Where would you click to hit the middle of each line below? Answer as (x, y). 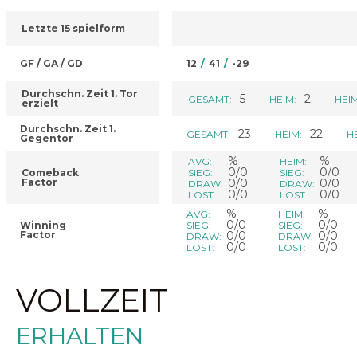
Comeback (50, 173)
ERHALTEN (80, 336)
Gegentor (47, 138)
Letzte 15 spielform (73, 28)
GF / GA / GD (51, 63)
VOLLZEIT (92, 300)
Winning (43, 225)
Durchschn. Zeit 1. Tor (80, 94)
